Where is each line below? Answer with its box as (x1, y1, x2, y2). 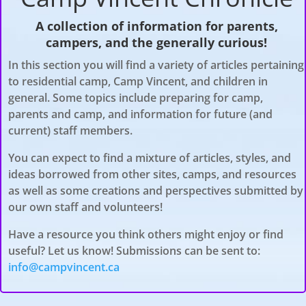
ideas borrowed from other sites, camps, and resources (8, 167, 296, 182)
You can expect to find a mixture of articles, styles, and (8, 150, 291, 165)
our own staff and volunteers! (8, 199, 163, 214)
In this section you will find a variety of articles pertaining (8, 57, 304, 72)
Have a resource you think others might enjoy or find (8, 227, 283, 242)
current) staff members (8, 123, 130, 138)
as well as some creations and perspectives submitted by (8, 183, 303, 198)
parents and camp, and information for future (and (8, 107, 273, 122)
